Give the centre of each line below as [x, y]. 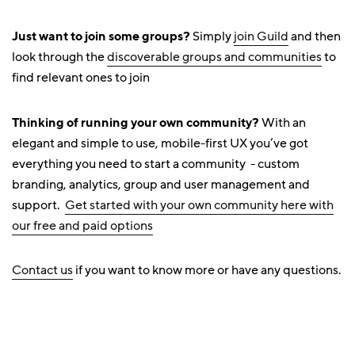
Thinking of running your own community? [136, 122]
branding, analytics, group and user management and [161, 185]
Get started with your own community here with [199, 205]
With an [282, 123]
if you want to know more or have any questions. [207, 270]
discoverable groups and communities [214, 57]
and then [315, 36]
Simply [213, 36]
